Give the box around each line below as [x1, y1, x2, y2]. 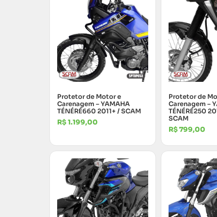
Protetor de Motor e [57, 92, 121, 101]
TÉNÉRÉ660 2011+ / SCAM [57, 107, 141, 115]
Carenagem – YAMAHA [57, 99, 130, 108]
